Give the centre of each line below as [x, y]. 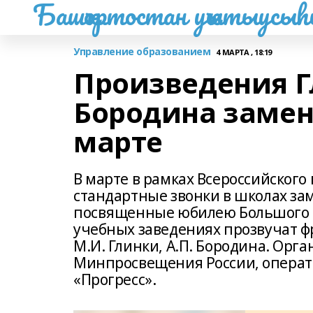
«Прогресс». [115, 279]
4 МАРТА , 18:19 [244, 52]
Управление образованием [142, 51]
